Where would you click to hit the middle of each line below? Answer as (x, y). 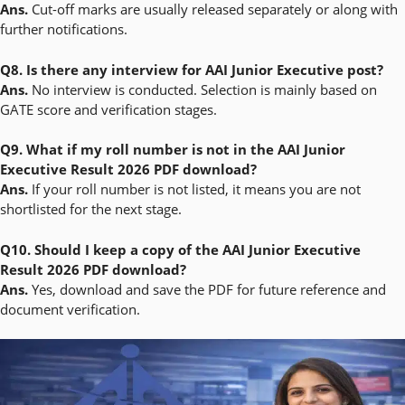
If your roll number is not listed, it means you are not (194, 189)
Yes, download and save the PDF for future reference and (207, 289)
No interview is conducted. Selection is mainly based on (202, 89)
